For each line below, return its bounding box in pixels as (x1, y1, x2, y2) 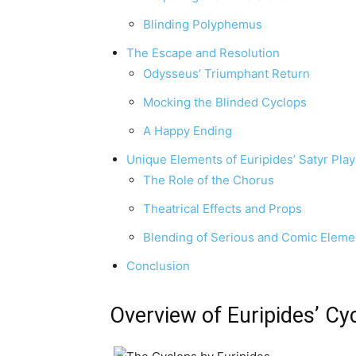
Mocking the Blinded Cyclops (143, 95, 307, 110)
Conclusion (126, 258, 190, 274)
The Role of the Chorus (143, 172, 274, 188)
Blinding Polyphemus (143, 17, 262, 33)
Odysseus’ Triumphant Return (143, 66, 310, 82)
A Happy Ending (143, 123, 232, 139)
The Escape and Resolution (126, 45, 280, 61)
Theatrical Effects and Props (143, 201, 302, 217)
